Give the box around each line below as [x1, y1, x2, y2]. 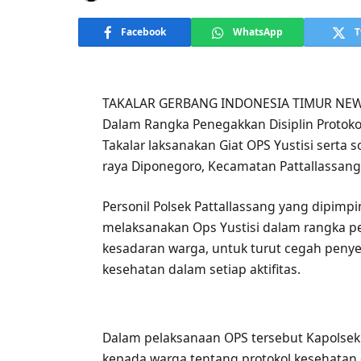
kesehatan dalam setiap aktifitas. [102, 260, 301, 279]
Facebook [120, 25, 166, 39]
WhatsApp [233, 25, 283, 39]
